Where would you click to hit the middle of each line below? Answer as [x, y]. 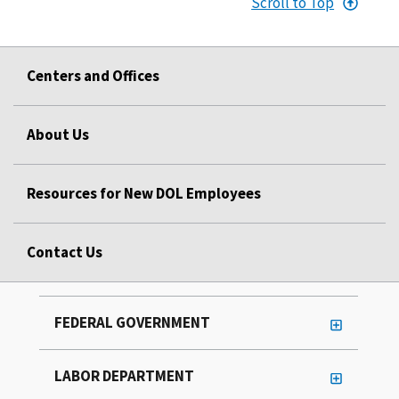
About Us [58, 135]
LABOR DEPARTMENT [124, 376]
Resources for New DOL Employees [144, 194]
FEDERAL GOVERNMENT [132, 323]
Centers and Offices [93, 76]
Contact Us [65, 252]
